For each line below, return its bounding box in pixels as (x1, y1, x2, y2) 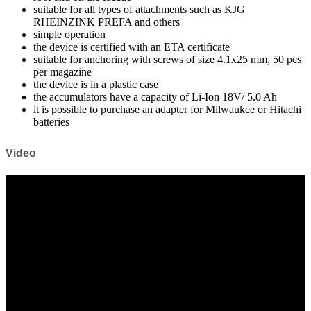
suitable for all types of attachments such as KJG (33, 3, 245, 16)
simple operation (33, 28, 106, 41)
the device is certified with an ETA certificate (33, 41, 230, 53)
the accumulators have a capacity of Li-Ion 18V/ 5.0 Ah (33, 91, 277, 103)
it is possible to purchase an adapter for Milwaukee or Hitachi (33, 103, 301, 116)
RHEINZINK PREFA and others (33, 16, 180, 28)
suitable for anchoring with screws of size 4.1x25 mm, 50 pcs (33, 53, 301, 66)
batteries (33, 116, 69, 128)
